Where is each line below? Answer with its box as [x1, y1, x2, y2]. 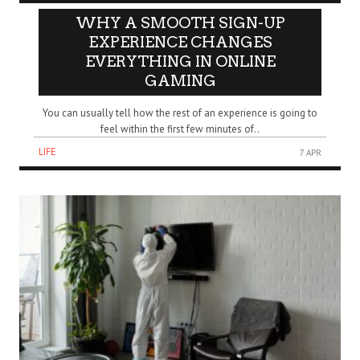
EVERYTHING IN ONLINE [84, 51, 276, 71]
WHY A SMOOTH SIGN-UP [75, 13, 285, 32]
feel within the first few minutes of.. [100, 121, 260, 136]
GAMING [144, 71, 216, 90]
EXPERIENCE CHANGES [88, 32, 272, 51]
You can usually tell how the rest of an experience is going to [43, 105, 317, 120]
